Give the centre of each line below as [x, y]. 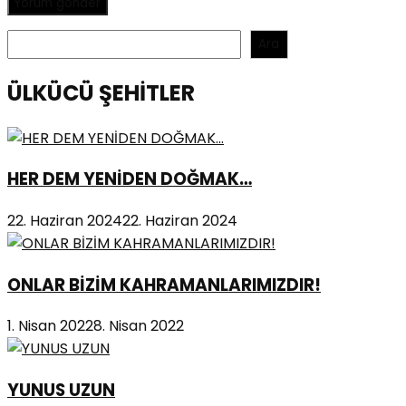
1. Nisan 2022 [50, 326]
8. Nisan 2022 [139, 326]
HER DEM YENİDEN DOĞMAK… [130, 179]
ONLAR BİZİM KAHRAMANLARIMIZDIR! [164, 285]
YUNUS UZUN [61, 391]
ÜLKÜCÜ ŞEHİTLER [101, 92]
